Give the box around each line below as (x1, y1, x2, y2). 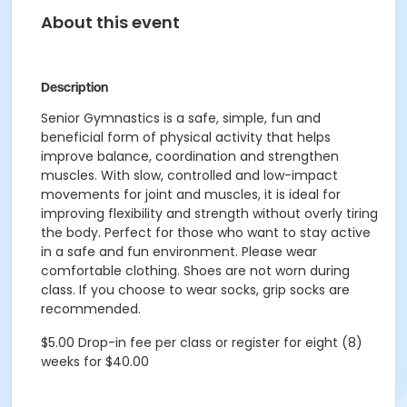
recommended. (41, 300, 141, 318)
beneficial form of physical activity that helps (41, 128, 331, 146)
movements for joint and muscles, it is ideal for (41, 185, 341, 203)
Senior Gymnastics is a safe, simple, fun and (41, 109, 321, 127)
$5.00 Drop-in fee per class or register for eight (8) (41, 333, 362, 352)
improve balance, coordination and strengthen (41, 147, 339, 165)
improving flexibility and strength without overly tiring (41, 204, 378, 223)
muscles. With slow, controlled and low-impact (41, 166, 338, 184)
